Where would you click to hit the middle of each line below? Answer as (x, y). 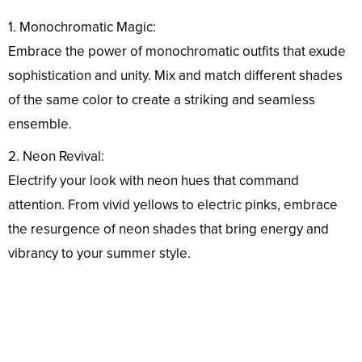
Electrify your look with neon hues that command (154, 181)
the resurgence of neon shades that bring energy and (168, 229)
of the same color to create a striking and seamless (162, 100)
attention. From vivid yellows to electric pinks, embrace (173, 205)
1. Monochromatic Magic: (82, 27)
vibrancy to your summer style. (99, 254)
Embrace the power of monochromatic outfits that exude (177, 52)
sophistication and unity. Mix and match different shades (175, 76)
